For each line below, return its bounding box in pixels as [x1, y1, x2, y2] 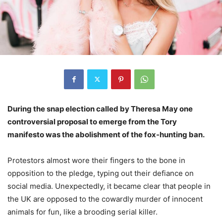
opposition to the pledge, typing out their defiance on [7, 168, 194, 178]
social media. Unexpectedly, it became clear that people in [7, 181, 211, 191]
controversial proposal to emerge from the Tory [7, 116, 177, 126]
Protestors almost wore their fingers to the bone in [7, 155, 185, 165]
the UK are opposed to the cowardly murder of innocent [7, 194, 203, 204]
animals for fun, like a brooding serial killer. [7, 207, 158, 217]
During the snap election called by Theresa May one [7, 104, 193, 113]
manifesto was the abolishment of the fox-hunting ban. [7, 129, 205, 139]
